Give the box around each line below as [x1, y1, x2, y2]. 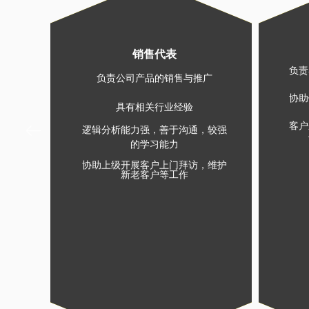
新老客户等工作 [121, 168, 188, 181]
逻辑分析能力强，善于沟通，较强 [82, 125, 227, 135]
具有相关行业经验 [116, 102, 193, 112]
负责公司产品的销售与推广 [97, 73, 212, 83]
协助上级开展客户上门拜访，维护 [82, 158, 227, 171]
